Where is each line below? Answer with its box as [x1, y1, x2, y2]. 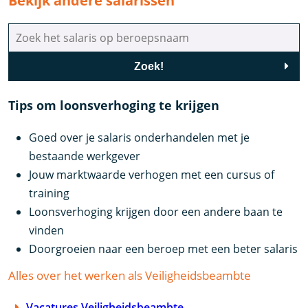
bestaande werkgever [29, 148, 141, 164]
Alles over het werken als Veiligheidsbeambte [8, 267, 252, 283]
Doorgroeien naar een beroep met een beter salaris [29, 241, 298, 257]
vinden [29, 223, 65, 239]
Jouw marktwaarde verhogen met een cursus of [29, 167, 275, 183]
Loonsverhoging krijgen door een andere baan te [29, 204, 283, 220]
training [29, 186, 70, 201]
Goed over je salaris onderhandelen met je [29, 130, 250, 146]
